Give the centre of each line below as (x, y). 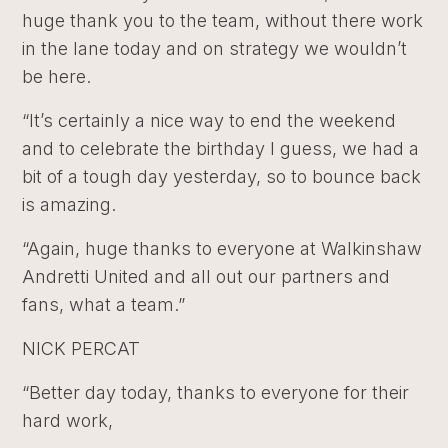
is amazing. (69, 204)
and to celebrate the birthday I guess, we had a (221, 148)
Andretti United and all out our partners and (206, 276)
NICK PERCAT (81, 348)
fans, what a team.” (104, 304)
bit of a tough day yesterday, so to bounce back (222, 176)
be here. (57, 76)
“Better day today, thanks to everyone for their (216, 392)
